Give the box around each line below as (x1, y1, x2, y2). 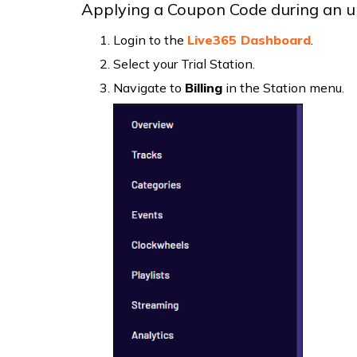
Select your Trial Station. (113, 56, 255, 73)
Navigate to (113, 80, 185, 96)
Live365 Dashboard (187, 32, 311, 49)
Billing (185, 80, 222, 96)
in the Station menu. (222, 80, 344, 96)
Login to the (113, 32, 187, 49)
